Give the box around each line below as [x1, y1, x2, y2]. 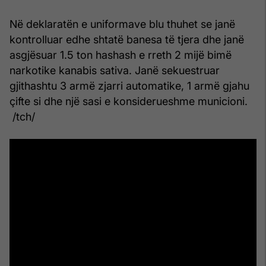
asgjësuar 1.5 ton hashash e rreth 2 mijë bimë [9, 48, 232, 61]
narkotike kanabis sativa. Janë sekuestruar [9, 64, 220, 77]
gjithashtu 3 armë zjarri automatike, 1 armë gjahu [9, 79, 249, 92]
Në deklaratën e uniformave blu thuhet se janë [9, 17, 235, 30]
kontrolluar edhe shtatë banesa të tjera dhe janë [9, 33, 244, 46]
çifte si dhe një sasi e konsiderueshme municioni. [9, 94, 248, 107]
